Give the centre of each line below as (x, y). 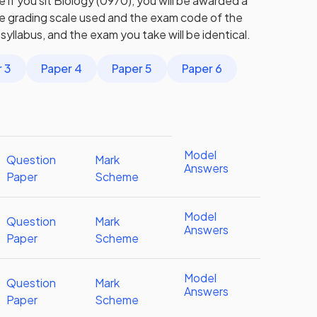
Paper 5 (132, 68)
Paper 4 (62, 68)
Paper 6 (202, 68)
